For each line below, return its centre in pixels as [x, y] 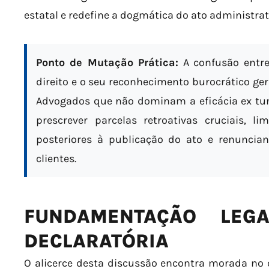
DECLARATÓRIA [96, 241]
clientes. [56, 158]
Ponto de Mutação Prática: [107, 62]
